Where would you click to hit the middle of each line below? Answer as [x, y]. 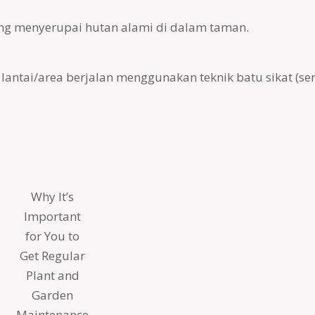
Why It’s [52, 197]
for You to [52, 236]
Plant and [52, 275]
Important [52, 216]
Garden [52, 295]
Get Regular [52, 256]
